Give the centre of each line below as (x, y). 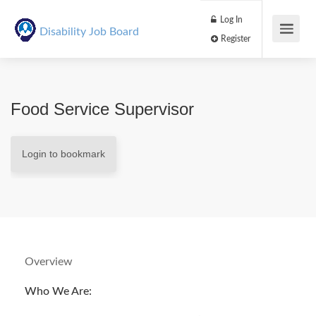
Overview (49, 262)
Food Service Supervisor (102, 109)
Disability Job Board (89, 32)
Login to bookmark (63, 154)
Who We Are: (58, 291)
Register (276, 45)
